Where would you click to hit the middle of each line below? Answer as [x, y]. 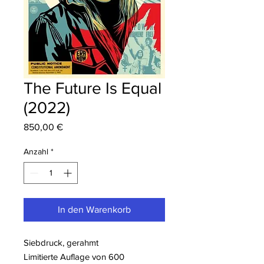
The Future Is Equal [93, 88]
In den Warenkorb [94, 210]
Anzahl [36, 152]
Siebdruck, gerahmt [61, 243]
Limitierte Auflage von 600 [74, 257]
